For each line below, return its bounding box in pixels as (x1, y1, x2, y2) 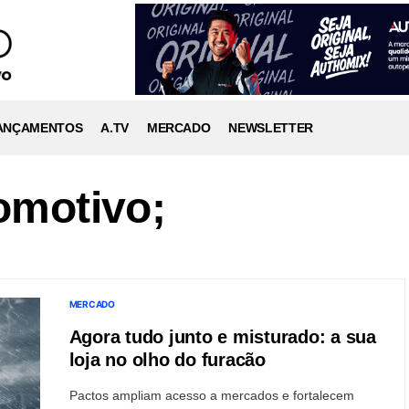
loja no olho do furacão (68, 350, 266, 370)
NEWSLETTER (228, 120, 313, 135)
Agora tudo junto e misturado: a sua (68, 327, 376, 347)
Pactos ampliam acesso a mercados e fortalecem (68, 388, 354, 403)
